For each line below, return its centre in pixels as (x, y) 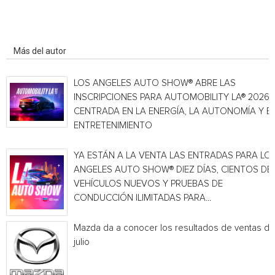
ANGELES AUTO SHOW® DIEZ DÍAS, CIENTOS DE (173, 170)
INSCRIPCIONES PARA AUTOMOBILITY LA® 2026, (172, 97)
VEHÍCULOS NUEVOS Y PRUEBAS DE (148, 184)
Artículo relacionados (54, 34)
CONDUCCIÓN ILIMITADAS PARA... (142, 198)
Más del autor (40, 51)
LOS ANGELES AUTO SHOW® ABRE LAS (155, 83)
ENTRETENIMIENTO (113, 126)
